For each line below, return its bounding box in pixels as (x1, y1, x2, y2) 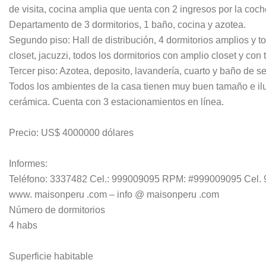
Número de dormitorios (9, 205, 105, 216)
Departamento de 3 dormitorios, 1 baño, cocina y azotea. (9, 20, 246, 30)
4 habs (9, 220, 37, 231)
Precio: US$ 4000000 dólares (9, 128, 134, 138)
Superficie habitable (9, 251, 93, 262)
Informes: (9, 159, 47, 169)
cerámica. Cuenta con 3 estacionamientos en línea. (9, 97, 224, 107)
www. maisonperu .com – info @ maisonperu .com (9, 189, 219, 200)
